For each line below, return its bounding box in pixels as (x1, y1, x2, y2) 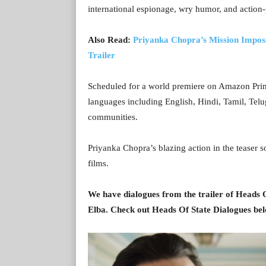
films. (88, 158, 109, 168)
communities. (88, 112, 138, 122)
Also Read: (88, 34, 133, 45)
